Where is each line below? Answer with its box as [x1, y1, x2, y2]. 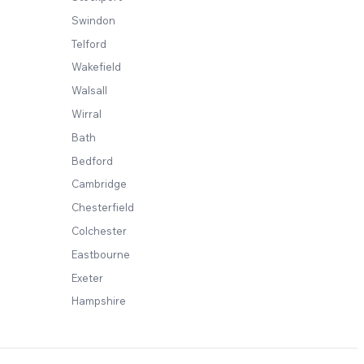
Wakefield [71, 60, 121, 74]
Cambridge [71, 177, 127, 191]
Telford [71, 37, 106, 50]
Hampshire [71, 294, 126, 308]
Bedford [71, 154, 113, 167]
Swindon [71, 13, 115, 27]
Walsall [71, 84, 107, 97]
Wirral [71, 106, 102, 120]
